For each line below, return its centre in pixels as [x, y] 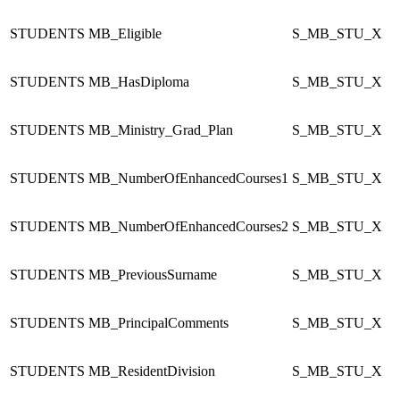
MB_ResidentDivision [152, 371]
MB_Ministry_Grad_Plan [161, 129]
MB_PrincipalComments [158, 322]
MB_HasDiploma [139, 81]
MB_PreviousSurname [153, 274]
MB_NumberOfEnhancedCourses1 [188, 178]
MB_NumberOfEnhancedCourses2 [188, 226]
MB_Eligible [125, 33]
